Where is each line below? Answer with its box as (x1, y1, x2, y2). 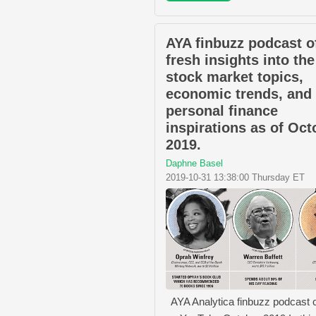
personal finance (166, 103, 278, 119)
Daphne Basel (166, 158, 223, 169)
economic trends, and (166, 86, 312, 102)
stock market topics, (166, 69, 303, 85)
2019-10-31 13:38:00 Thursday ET (166, 172, 305, 183)
